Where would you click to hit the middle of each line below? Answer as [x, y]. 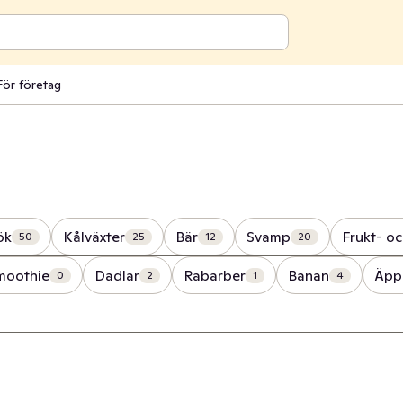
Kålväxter [94, 237]
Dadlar [117, 275]
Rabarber [215, 275]
